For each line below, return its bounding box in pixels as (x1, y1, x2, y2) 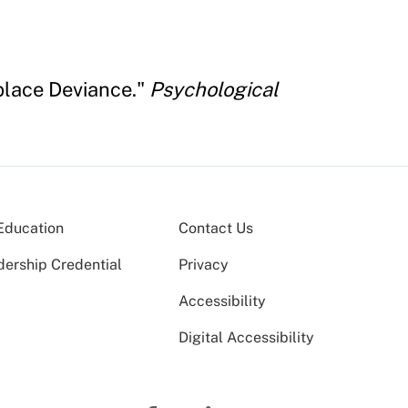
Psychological (149, 76, 279, 101)
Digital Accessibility (178, 328, 314, 346)
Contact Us (178, 219, 253, 237)
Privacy (178, 255, 229, 273)
